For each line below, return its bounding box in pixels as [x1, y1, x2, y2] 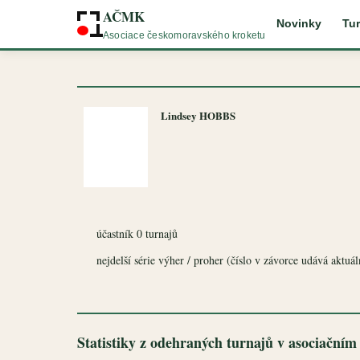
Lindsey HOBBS [161, 108, 235, 123]
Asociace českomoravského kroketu [103, 29, 266, 41]
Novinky [276, 18, 321, 30]
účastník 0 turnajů [96, 226, 178, 241]
